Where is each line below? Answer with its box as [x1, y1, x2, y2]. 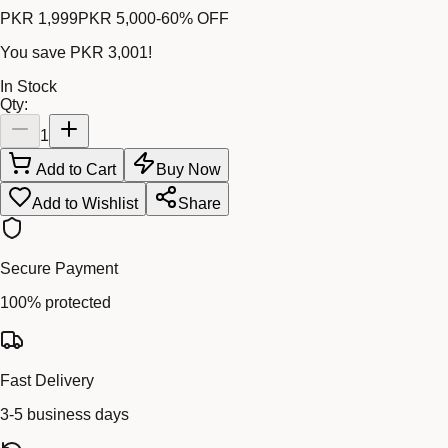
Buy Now [156, 160, 221, 178]
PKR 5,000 [78, 9, 156, 27]
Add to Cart [32, 160, 116, 178]
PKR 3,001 [70, 43, 148, 61]
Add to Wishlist [32, 194, 138, 212]
